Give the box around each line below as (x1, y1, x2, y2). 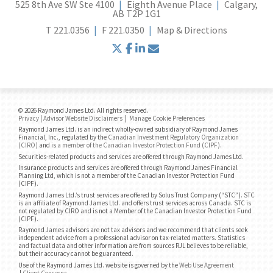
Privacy (18, 113, 39, 122)
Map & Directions (157, 23, 227, 36)
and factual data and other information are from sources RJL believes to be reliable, (18, 241, 248, 250)
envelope (161, 41, 203, 55)
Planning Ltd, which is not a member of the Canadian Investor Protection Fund (18, 171, 235, 180)
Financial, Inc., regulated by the (18, 133, 108, 142)
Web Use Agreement (179, 260, 234, 269)
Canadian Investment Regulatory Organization (108, 133, 239, 142)
